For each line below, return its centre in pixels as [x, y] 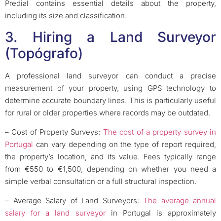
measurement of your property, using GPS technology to [110, 88]
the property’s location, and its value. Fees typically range [110, 156]
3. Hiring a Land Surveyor [110, 37]
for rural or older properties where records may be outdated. [108, 112]
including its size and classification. [66, 16]
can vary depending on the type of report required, [125, 144]
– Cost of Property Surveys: [54, 132]
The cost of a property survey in [160, 132]
